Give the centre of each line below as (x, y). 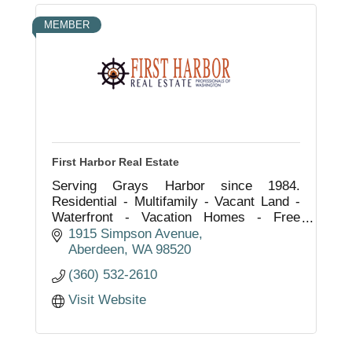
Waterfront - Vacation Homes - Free (176, 217)
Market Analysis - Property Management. (172, 233)
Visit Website (108, 299)
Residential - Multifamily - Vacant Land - (176, 201)
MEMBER (66, 24)
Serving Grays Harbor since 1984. (176, 185)
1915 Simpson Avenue (134, 233)
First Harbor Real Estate (115, 161)
